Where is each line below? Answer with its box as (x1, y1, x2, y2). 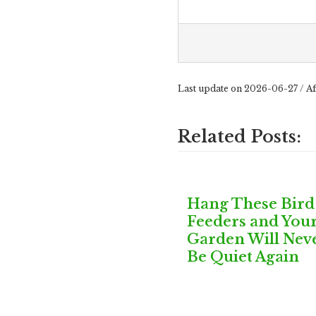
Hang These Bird (186, 195, 315, 212)
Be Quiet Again (186, 248, 299, 265)
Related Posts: (178, 126, 301, 147)
